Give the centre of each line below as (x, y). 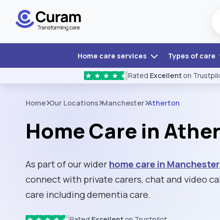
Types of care (192, 56)
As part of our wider (67, 164)
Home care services (113, 56)
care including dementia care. (88, 194)
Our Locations (74, 103)
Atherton (164, 103)
